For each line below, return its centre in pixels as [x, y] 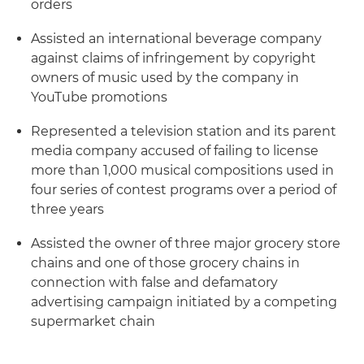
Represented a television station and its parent [184, 131]
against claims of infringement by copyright [173, 58]
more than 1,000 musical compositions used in [182, 170]
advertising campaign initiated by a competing [184, 302]
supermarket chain [93, 321]
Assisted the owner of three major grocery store [186, 243]
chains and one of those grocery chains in [165, 263]
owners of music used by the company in [165, 78]
